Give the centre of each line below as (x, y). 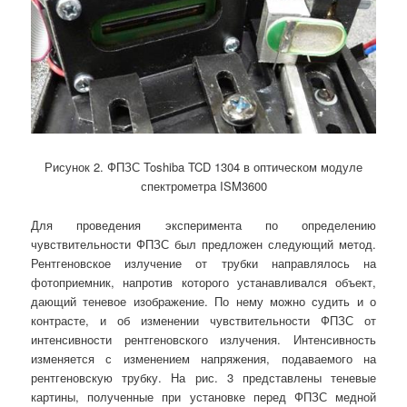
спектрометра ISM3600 (203, 186)
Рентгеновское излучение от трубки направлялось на (203, 263)
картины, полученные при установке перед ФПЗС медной (203, 396)
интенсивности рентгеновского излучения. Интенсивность (203, 339)
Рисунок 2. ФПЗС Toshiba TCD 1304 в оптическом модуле (203, 167)
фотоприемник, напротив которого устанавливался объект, (203, 282)
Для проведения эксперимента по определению (203, 224)
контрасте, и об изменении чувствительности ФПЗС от (203, 320)
